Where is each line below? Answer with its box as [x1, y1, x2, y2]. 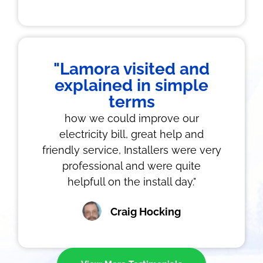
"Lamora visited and [53, 59, 210, 79]
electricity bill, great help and [59, 128, 204, 140]
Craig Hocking [110, 205, 181, 218]
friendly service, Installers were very [42, 144, 221, 156]
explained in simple [55, 76, 208, 95]
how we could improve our [64, 112, 199, 124]
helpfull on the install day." [67, 176, 196, 188]
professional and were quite [62, 160, 201, 172]
